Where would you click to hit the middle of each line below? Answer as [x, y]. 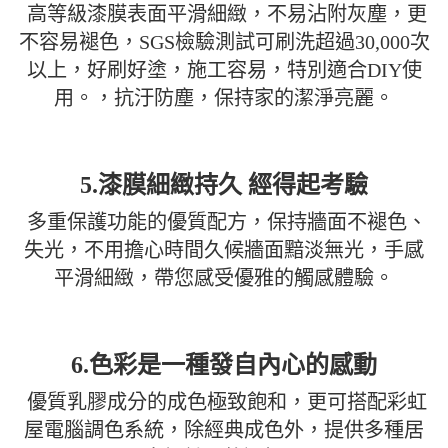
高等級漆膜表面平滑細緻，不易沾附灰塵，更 [226, 13]
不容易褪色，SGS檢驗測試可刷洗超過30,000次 [224, 41]
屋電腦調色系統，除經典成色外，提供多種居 [224, 429]
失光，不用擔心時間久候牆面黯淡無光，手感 [224, 249]
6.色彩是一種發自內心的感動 [224, 364]
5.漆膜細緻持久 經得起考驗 [224, 184]
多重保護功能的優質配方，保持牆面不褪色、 [226, 221]
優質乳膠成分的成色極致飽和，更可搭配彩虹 [226, 401]
